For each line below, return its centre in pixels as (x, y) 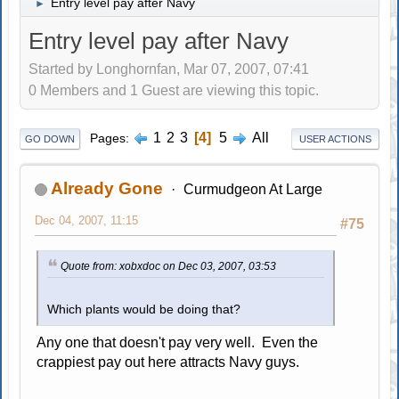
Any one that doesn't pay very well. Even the (178, 342)
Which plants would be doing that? (144, 309)
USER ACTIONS (335, 138)
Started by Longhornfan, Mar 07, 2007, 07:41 (169, 69)
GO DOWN (50, 138)
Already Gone (107, 188)
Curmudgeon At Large (252, 189)
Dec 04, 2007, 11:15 (87, 220)
